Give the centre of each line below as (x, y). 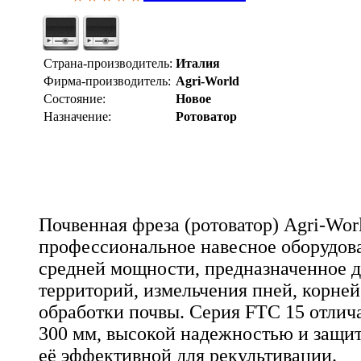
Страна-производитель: (108, 64)
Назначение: (77, 117)
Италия (198, 64)
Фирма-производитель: (107, 81)
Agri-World (207, 81)
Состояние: (75, 99)
